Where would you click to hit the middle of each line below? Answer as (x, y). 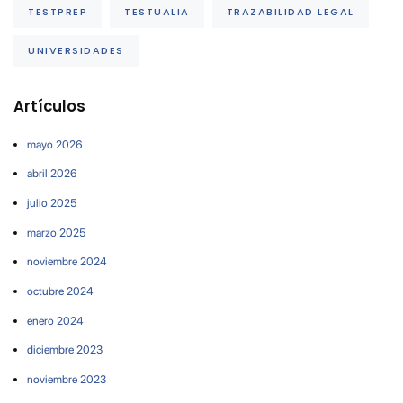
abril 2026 (52, 174)
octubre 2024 (60, 291)
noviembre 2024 (67, 262)
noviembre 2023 (67, 379)
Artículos (49, 107)
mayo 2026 (54, 144)
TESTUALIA (157, 11)
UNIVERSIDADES (76, 50)
